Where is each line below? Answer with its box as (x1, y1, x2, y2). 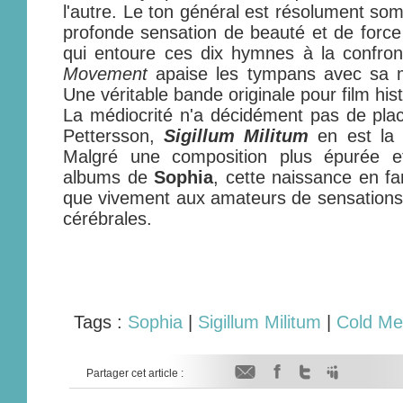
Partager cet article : (85, 367, 184, 380)
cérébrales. (63, 209, 152, 228)
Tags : (74, 312, 128, 332)
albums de (63, 167, 154, 187)
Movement (63, 64, 148, 84)
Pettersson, (63, 126, 165, 146)
